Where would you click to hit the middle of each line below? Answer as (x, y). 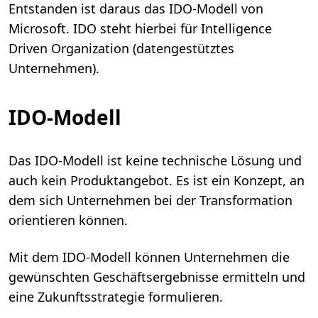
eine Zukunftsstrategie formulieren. (116, 297)
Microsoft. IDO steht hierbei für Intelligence (140, 29)
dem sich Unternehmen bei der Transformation (150, 201)
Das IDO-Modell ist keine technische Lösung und (155, 161)
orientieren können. (68, 220)
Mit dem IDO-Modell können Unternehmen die (149, 257)
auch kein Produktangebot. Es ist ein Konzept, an (157, 181)
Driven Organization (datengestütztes (121, 49)
